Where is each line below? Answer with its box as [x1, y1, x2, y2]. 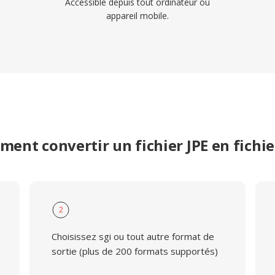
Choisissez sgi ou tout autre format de [51, 230, 214, 242]
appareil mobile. [106, 10, 169, 21]
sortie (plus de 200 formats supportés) [51, 245, 218, 257]
